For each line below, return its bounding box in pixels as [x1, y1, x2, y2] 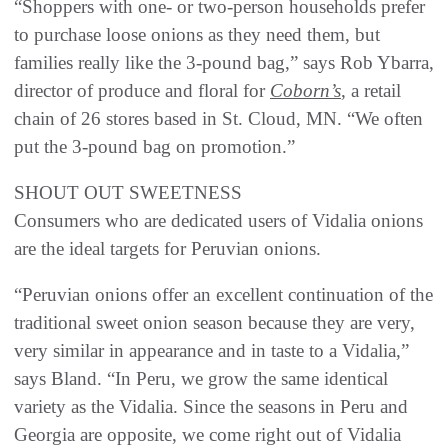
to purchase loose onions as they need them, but [14, 24, 380, 46]
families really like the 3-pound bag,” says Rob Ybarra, [14, 52, 434, 74]
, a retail [341, 80, 401, 102]
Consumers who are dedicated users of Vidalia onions [14, 210, 423, 232]
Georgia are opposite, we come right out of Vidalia [14, 424, 401, 446]
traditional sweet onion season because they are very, [14, 312, 415, 334]
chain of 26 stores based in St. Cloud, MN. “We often [14, 108, 423, 130]
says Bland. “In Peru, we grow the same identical [14, 368, 388, 390]
